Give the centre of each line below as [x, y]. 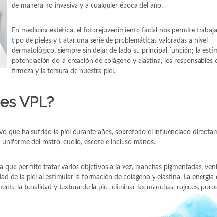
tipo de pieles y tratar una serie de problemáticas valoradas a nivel [110, 41]
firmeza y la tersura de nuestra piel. [63, 71]
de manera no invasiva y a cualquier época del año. [87, 6]
